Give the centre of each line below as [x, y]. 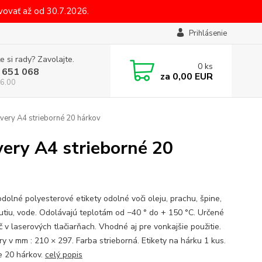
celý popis [63, 255]
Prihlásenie [208, 33]
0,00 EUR [191, 76]
